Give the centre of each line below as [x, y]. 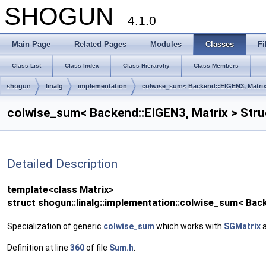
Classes [220, 44]
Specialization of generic [55, 226]
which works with [189, 226]
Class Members [216, 66]
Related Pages [100, 44]
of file [97, 247]
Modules [166, 44]
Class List [26, 66]
